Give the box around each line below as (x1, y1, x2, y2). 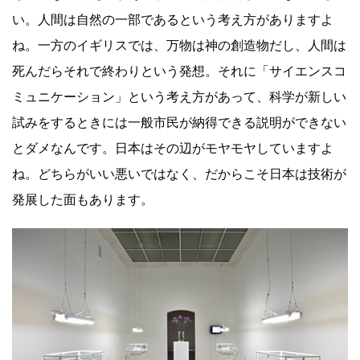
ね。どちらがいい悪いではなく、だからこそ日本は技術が (12, 166, 346, 182)
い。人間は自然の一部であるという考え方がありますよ (12, 11, 333, 28)
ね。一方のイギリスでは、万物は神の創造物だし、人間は (12, 37, 346, 54)
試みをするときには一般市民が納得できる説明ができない (12, 114, 346, 131)
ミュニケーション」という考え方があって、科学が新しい (12, 88, 346, 105)
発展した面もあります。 (12, 191, 153, 208)
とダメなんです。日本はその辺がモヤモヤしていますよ (12, 140, 333, 157)
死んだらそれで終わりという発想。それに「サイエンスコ (12, 63, 346, 80)
